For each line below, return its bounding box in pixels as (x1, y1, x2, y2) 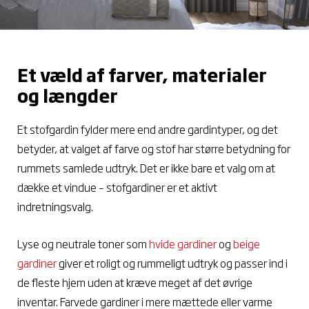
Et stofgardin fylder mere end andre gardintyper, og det (17, 121, 278, 138)
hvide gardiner (149, 235, 217, 252)
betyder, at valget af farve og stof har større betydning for (17, 140, 290, 157)
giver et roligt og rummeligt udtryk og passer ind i (57, 254, 288, 271)
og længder (17, 82, 118, 109)
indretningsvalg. (17, 198, 95, 215)
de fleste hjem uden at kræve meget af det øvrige (17, 273, 252, 290)
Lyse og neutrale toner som (17, 235, 147, 252)
